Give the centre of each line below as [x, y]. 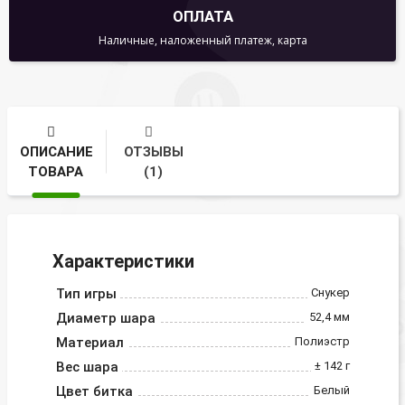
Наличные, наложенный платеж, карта [202, 40]
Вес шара [87, 367]
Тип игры [86, 294]
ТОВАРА [56, 171]
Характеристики [123, 262]
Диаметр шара [105, 319]
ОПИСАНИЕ [56, 151]
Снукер [330, 293]
